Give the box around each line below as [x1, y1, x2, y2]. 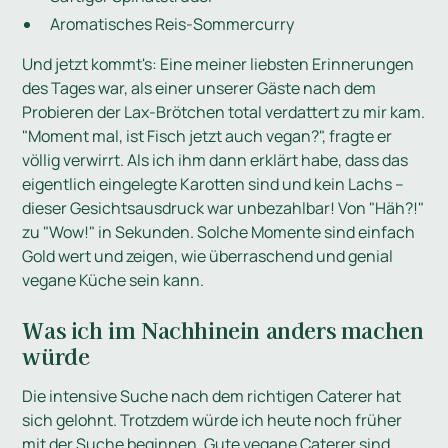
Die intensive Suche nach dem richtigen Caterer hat [22, 385, 402, 408]
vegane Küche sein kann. [22, 269, 205, 292]
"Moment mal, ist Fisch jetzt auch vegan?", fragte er [22, 125, 393, 148]
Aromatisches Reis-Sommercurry [50, 13, 295, 36]
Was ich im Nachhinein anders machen [22, 313, 424, 346]
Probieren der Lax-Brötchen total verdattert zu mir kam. [22, 101, 426, 124]
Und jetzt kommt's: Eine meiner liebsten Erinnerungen [22, 53, 415, 76]
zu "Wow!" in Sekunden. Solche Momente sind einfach [22, 221, 416, 244]
